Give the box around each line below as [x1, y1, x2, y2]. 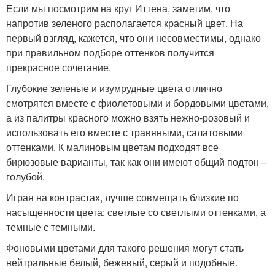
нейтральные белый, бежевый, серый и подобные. [6, 255, 238, 270]
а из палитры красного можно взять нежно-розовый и [6, 110, 250, 125]
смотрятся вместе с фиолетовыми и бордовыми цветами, [6, 96, 269, 110]
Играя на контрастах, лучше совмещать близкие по [6, 190, 239, 205]
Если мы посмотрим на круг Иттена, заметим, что [6, 1, 230, 16]
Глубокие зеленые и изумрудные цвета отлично [6, 81, 222, 96]
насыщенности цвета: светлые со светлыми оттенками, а [6, 205, 266, 220]
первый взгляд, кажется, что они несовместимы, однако [6, 31, 261, 45]
